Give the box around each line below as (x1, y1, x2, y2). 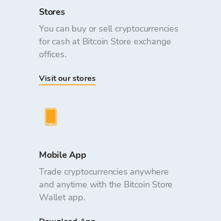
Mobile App (39, 149, 86, 161)
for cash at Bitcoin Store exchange (39, 36, 172, 47)
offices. (39, 48, 67, 60)
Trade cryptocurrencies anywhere (39, 166, 169, 178)
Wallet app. (39, 191, 85, 203)
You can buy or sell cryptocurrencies (39, 23, 179, 35)
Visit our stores (39, 73, 96, 84)
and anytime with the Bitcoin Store (39, 179, 173, 190)
